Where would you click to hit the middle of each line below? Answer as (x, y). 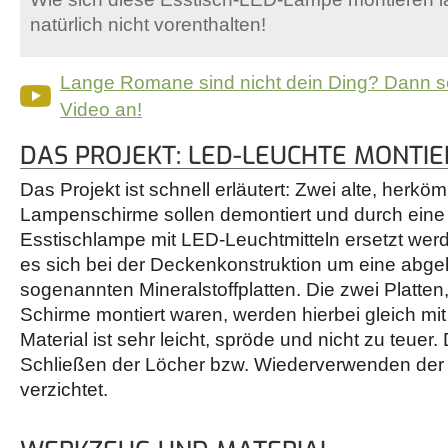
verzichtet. (64, 390)
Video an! (101, 110)
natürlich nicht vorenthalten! (148, 25)
